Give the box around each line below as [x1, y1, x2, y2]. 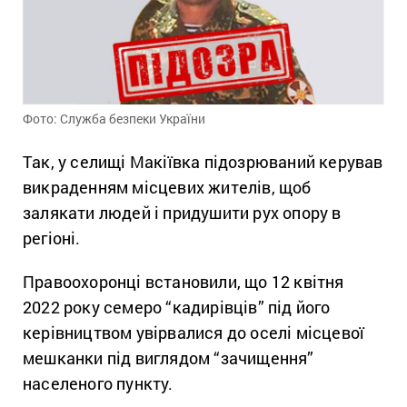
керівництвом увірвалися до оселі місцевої [23, 322, 365, 344]
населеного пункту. [23, 372, 174, 395]
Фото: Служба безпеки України [23, 110, 205, 128]
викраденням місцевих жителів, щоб [23, 176, 312, 199]
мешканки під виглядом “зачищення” [23, 347, 314, 370]
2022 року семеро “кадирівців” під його [23, 296, 331, 319]
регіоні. [23, 227, 81, 250]
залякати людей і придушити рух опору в [23, 202, 342, 224]
